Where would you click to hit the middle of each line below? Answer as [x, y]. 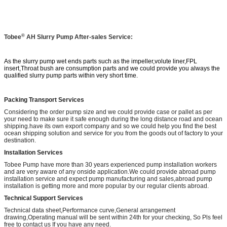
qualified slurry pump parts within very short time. [71, 76]
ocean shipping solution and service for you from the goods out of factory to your [113, 134]
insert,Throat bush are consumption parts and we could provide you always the [112, 69]
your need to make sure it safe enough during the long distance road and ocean [113, 119]
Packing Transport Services [44, 100]
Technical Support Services [44, 198]
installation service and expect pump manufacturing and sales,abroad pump [108, 179]
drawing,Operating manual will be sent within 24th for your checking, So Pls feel [113, 218]
